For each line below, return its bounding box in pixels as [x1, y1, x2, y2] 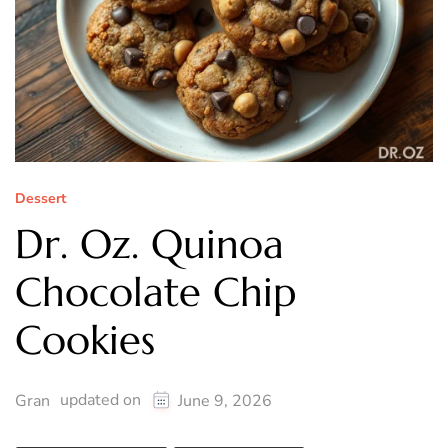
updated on [60, 388, 145, 411]
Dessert [15, 189, 66, 209]
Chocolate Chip [15, 267, 296, 318]
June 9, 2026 [178, 389, 272, 412]
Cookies [15, 315, 155, 366]
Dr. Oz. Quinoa [15, 219, 284, 270]
